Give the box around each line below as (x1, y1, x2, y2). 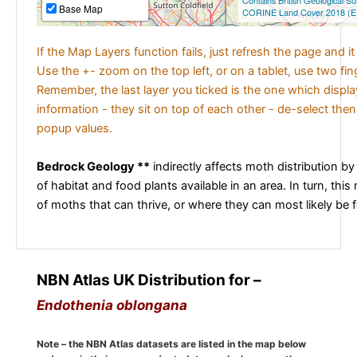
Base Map (59, 2, 103, 16)
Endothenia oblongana (37, 296, 187, 313)
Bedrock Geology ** (37, 159, 150, 174)
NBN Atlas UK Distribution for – (37, 270, 261, 289)
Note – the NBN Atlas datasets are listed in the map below (37, 337, 306, 350)
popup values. (37, 121, 112, 136)
